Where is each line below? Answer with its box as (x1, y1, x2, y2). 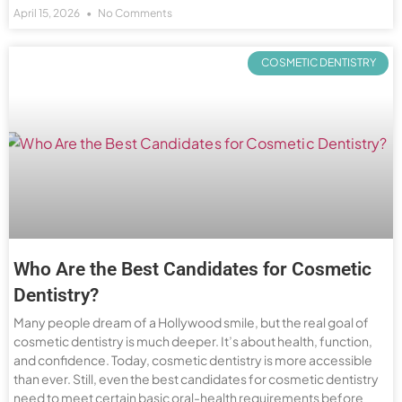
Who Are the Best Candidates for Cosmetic (13, 258, 371, 281)
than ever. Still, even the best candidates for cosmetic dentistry (13, 371, 379, 388)
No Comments (96, 6, 172, 21)
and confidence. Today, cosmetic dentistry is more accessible (13, 352, 372, 369)
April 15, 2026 (13, 6, 82, 21)
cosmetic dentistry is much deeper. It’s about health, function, (13, 333, 372, 350)
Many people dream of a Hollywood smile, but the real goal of (13, 314, 369, 331)
